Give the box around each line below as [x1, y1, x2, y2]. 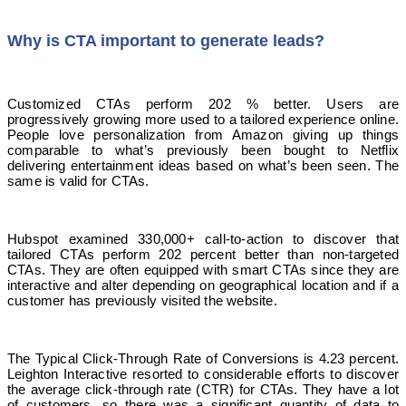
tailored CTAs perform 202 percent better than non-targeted [7, 246, 399, 262]
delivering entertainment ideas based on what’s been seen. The [7, 157, 399, 173]
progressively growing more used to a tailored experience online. [7, 111, 399, 127]
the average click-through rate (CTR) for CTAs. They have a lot [7, 381, 399, 397]
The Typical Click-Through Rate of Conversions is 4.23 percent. [7, 350, 399, 366]
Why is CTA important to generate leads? [7, 31, 324, 50]
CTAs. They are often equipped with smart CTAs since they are [7, 261, 399, 277]
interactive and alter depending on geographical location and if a [7, 276, 399, 293]
